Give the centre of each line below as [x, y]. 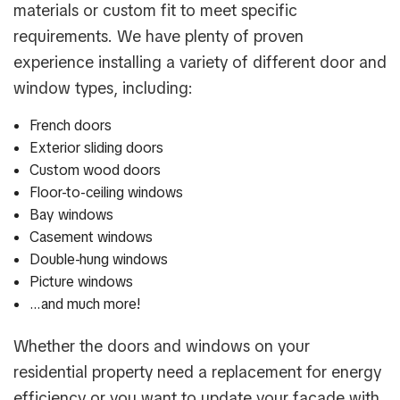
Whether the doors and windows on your [162, 346]
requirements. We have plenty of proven [158, 37]
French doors [70, 126]
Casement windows [91, 237]
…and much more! [85, 304]
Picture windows [81, 282]
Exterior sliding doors [96, 148]
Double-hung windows [98, 260]
